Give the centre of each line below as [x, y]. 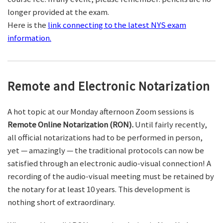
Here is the [28, 25]
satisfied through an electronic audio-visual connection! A [109, 164]
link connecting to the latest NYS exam [117, 25]
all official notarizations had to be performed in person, [105, 138]
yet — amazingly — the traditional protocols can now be [106, 151]
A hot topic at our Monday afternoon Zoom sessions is [101, 112]
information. [29, 38]
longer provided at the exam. [58, 12]
